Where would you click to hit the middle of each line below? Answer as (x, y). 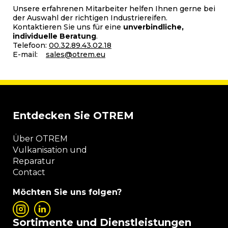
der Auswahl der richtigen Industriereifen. (90, 18)
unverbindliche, (153, 27)
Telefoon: (31, 45)
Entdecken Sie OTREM (73, 115)
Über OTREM (41, 138)
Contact (29, 172)
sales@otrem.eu (76, 54)
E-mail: (29, 54)
